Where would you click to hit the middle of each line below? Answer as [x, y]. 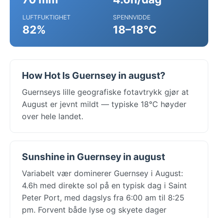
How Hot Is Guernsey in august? [94, 75]
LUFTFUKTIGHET [46, 17]
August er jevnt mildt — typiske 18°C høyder [104, 104]
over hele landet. [53, 116]
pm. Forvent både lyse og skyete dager [94, 209]
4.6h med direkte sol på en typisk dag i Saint [104, 185]
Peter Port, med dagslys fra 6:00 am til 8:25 [103, 197]
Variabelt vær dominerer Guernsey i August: [102, 173]
